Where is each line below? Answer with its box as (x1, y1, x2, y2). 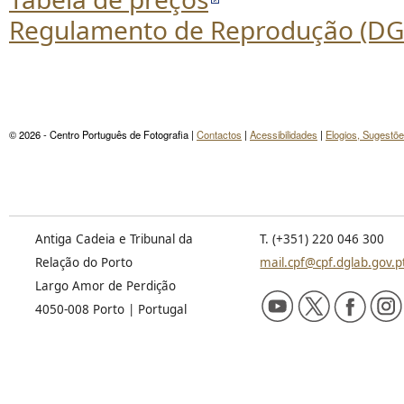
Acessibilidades (250, 127, 317, 142)
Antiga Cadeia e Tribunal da (34, 231, 193, 247)
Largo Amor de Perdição (34, 278, 176, 294)
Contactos (197, 127, 242, 142)
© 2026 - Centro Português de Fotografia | (9, 127, 197, 142)
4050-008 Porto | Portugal (34, 301, 187, 317)
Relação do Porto (34, 254, 133, 271)
